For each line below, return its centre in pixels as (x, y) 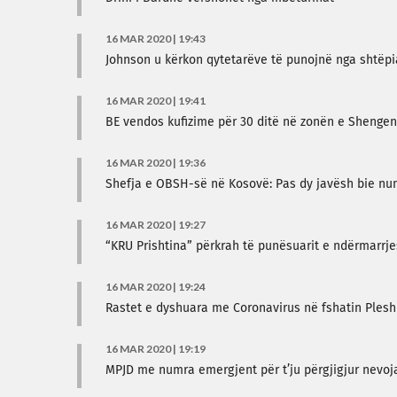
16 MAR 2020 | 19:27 (156, 225)
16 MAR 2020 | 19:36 (156, 163)
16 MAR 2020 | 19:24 (156, 287)
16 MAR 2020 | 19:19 (156, 349)
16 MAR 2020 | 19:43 (156, 39)
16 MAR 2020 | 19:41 (156, 101)
